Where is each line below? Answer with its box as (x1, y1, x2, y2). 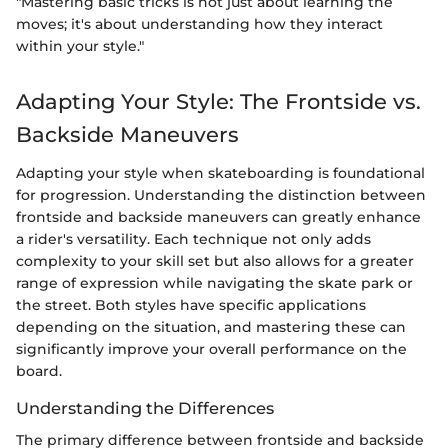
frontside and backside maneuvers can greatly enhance (16, 207, 421, 226)
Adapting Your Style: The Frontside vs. (16, 89, 421, 115)
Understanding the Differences (16, 397, 274, 418)
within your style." (16, 37, 144, 56)
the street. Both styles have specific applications (16, 295, 366, 314)
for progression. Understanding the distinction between (16, 185, 426, 204)
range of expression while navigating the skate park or (16, 273, 413, 292)
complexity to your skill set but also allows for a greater (16, 251, 414, 270)
